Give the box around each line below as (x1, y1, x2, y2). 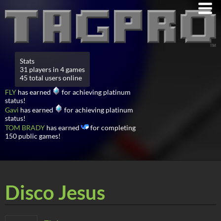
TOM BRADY (5, 123, 45, 132)
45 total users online (20, 73, 82, 82)
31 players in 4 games (20, 65, 85, 74)
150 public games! (5, 131, 61, 140)
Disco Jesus (5, 180, 105, 204)
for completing (89, 123, 136, 132)
